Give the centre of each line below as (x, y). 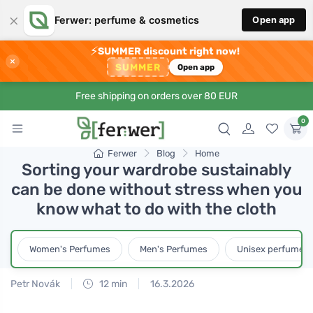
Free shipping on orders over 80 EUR (156, 96)
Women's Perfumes (70, 249)
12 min (112, 284)
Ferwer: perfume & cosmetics (126, 20)
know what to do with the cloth (156, 209)
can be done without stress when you (156, 189)
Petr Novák (35, 284)
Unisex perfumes (273, 249)
